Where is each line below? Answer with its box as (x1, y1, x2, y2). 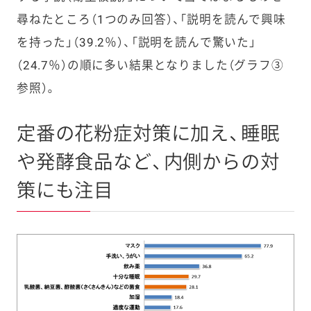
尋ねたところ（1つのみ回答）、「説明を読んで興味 (16, 12, 286, 26)
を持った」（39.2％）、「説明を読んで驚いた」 (16, 35, 256, 49)
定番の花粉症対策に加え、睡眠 (16, 122, 280, 145)
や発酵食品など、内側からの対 (16, 151, 280, 174)
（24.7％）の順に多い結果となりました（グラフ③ (16, 58, 284, 72)
